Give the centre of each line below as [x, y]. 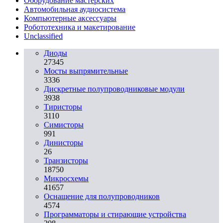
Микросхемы [66, 178]
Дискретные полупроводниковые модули [114, 89]
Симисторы [64, 124]
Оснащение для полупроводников [102, 196]
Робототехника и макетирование [80, 27]
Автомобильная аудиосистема [75, 9]
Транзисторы [66, 160]
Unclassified [43, 36]
